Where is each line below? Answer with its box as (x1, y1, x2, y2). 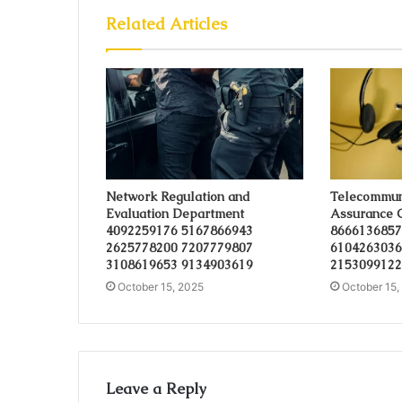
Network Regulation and (106, 188, 250, 205)
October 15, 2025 (118, 279, 204, 293)
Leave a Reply (106, 378, 206, 398)
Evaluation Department (106, 205, 244, 222)
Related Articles (106, 13, 227, 34)
